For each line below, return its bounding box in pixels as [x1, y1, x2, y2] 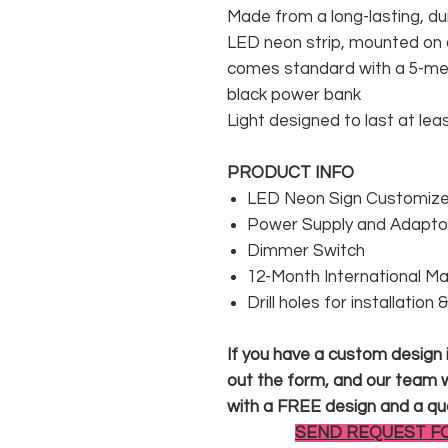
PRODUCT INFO [227, 164, 354, 183]
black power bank [227, 86, 361, 105]
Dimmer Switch [247, 242, 365, 261]
